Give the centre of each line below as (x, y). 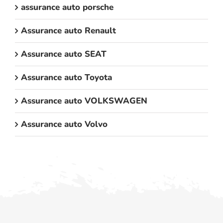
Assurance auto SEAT (64, 54)
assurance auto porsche (67, 7)
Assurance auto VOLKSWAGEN (84, 101)
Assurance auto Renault (68, 31)
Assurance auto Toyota (66, 78)
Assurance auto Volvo (64, 124)
